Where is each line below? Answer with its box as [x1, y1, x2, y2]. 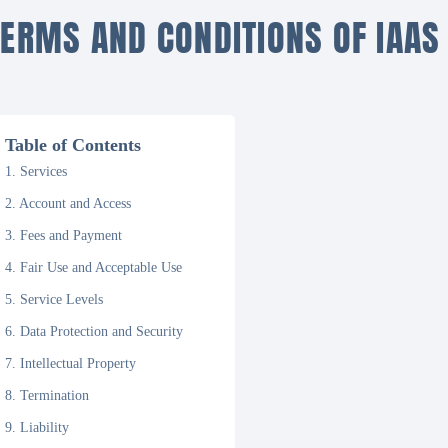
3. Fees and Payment [5, 228, 123, 243]
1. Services [5, 164, 68, 179]
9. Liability [5, 420, 70, 435]
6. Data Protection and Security [5, 324, 184, 339]
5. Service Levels [5, 292, 104, 307]
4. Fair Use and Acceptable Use [5, 260, 183, 275]
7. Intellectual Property [5, 356, 137, 371]
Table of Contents [5, 135, 142, 155]
